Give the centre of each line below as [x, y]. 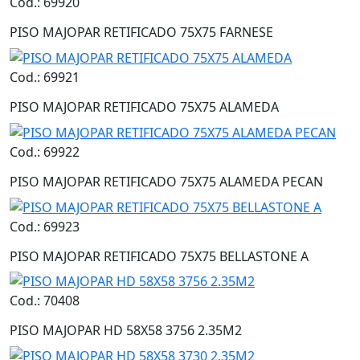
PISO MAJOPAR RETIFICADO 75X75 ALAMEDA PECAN [166, 181]
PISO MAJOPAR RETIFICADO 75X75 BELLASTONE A [159, 256]
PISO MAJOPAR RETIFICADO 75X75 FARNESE [141, 33]
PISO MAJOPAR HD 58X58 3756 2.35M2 [126, 331]
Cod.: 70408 [45, 301]
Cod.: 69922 [45, 151]
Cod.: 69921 [45, 78]
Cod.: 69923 [45, 226]
